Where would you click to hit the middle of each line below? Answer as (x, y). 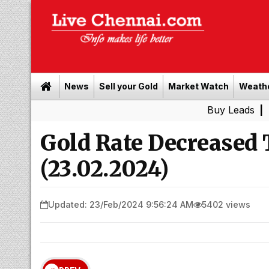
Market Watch (198, 86)
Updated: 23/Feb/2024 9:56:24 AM (121, 204)
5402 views (226, 204)
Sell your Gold (128, 86)
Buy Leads (178, 110)
